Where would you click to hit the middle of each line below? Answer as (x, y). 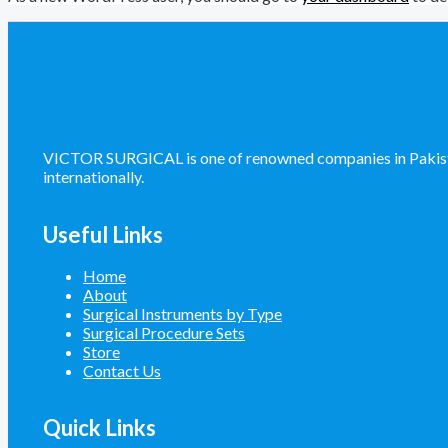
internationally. (93, 177)
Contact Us (122, 370)
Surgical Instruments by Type (182, 313)
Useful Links (103, 234)
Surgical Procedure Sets (164, 332)
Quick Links (99, 428)
